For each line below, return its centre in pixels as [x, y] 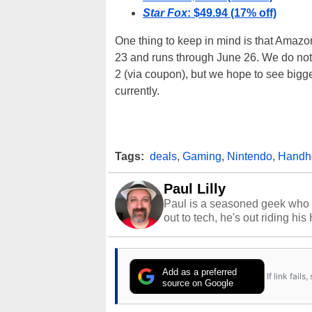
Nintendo [250, 157]
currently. [137, 91]
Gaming [202, 157]
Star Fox [165, 13]
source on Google [198, 283]
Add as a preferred [200, 272]
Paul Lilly [195, 189]
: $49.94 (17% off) [232, 13]
